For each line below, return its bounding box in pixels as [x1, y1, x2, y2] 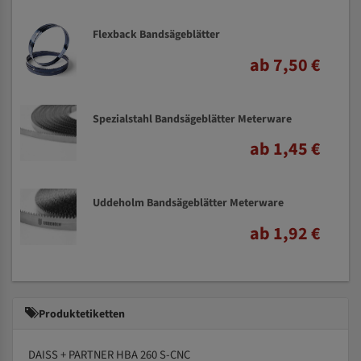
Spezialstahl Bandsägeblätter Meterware [93, 110, 292, 127]
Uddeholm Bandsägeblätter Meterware [93, 195, 284, 212]
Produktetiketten [36, 305, 125, 322]
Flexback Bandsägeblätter [93, 27, 220, 44]
